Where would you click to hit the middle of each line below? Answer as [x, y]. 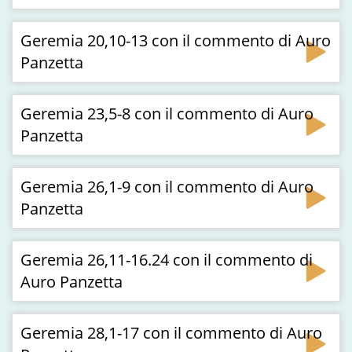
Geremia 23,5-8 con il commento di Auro [167, 114]
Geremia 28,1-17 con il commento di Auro [171, 333]
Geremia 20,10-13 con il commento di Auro [176, 40]
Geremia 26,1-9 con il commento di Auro [167, 187]
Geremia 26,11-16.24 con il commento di [167, 260]
